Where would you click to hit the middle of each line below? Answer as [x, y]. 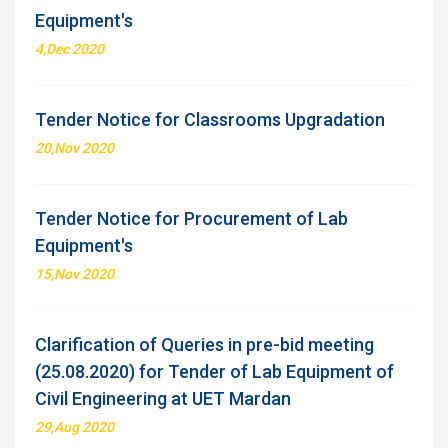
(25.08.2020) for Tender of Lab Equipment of [214, 371]
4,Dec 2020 [69, 49]
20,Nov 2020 [74, 148]
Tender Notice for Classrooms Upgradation [210, 119]
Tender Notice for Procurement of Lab [191, 218]
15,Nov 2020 [74, 274]
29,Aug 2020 [74, 427]
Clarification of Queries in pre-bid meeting [204, 344]
